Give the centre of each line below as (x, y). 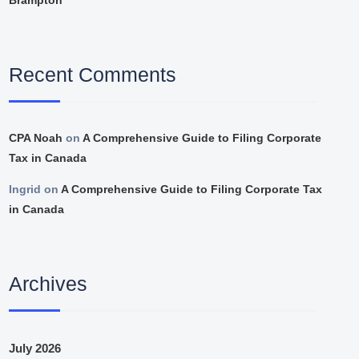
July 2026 (35, 348)
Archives (48, 284)
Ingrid (25, 190)
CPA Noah (36, 138)
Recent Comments (93, 74)
